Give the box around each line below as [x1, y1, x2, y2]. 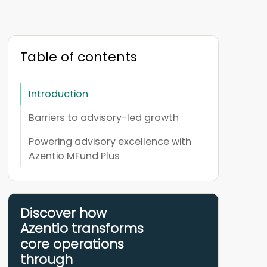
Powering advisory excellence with [28, 135, 191, 149]
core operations [20, 235, 124, 254]
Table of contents [20, 48, 137, 67]
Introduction [28, 87, 88, 101]
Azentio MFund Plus [28, 149, 120, 163]
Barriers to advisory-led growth [28, 111, 179, 125]
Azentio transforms [20, 219, 144, 238]
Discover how [20, 204, 107, 223]
